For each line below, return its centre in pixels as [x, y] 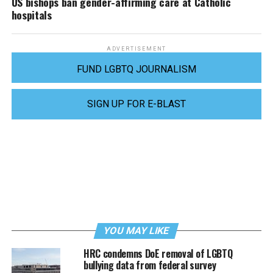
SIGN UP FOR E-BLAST [136, 104]
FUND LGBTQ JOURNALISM [136, 69]
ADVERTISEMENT [136, 48]
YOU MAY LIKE [137, 230]
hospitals [31, 14]
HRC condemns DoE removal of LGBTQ [158, 253]
